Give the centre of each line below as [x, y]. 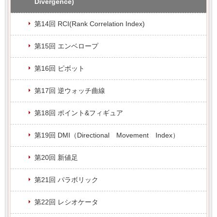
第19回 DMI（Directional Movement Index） [107, 135]
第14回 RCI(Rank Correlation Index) [90, 23]
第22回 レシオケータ [66, 202]
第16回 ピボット [60, 68]
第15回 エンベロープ [66, 46]
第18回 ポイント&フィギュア [79, 113]
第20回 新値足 [56, 157]
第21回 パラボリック [66, 179]
